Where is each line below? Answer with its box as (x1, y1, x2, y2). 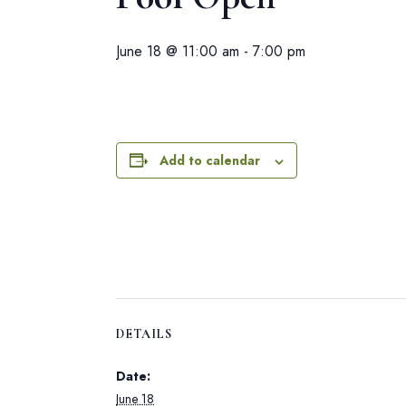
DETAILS (116, 326, 172, 342)
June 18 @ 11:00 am (116, 41, 239, 62)
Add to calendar (159, 151, 260, 169)
